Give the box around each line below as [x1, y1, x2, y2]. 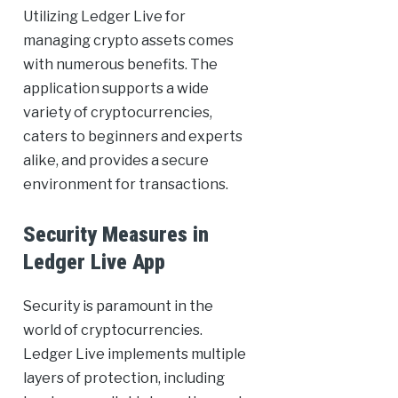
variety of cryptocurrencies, [22, 104, 212, 122]
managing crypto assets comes [22, 32, 234, 50]
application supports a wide [22, 80, 209, 98]
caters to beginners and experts [22, 128, 243, 146]
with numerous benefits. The [22, 56, 218, 74]
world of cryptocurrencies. [22, 322, 203, 339]
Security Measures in [22, 222, 209, 248]
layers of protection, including [22, 370, 225, 387]
